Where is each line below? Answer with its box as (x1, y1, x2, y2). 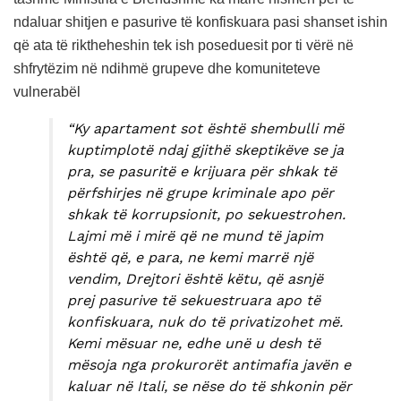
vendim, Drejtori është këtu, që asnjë (67, 269, 323, 287)
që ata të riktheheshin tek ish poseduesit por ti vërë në (13, 37, 354, 53)
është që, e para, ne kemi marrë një (67, 248, 313, 266)
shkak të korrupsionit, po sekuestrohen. (67, 205, 346, 223)
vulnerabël (13, 83, 81, 99)
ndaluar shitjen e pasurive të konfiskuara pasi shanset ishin (13, 13, 388, 30)
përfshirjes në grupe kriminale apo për (67, 183, 334, 201)
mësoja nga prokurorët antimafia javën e (67, 355, 351, 373)
